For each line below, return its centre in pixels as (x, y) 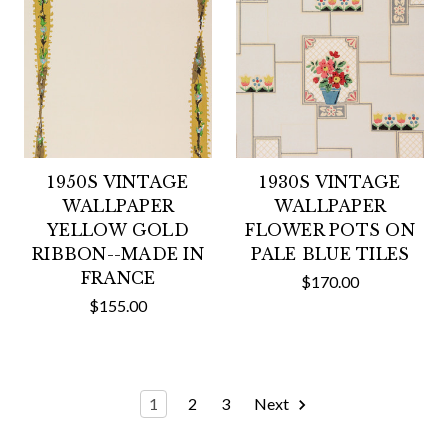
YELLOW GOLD (118, 230)
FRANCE (118, 278)
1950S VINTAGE (118, 182)
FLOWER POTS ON (330, 230)
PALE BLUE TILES (330, 254)
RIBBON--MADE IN (118, 254)
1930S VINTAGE (330, 182)
